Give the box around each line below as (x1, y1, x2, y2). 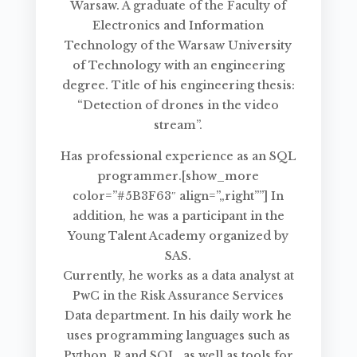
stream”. (154, 118, 203, 133)
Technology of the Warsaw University (65, 38, 292, 53)
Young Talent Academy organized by (68, 229, 289, 244)
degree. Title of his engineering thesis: (61, 78, 295, 93)
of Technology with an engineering (72, 58, 284, 73)
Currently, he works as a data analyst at (62, 269, 294, 284)
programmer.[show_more (97, 169, 260, 184)
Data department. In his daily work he (65, 308, 292, 324)
